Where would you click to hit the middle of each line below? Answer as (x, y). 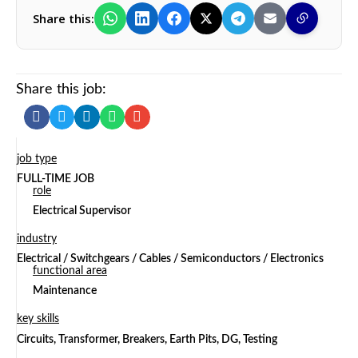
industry (37, 239)
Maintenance (65, 291)
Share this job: (61, 89)
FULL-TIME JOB (56, 179)
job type (37, 159)
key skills (38, 319)
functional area (70, 271)
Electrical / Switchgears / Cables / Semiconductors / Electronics (170, 259)
